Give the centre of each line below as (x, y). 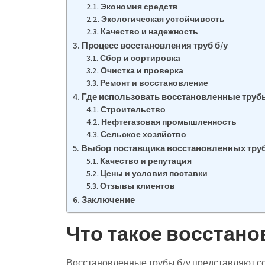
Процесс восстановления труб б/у (155, 45)
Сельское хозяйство (143, 134)
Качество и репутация (146, 161)
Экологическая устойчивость (163, 19)
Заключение (109, 199)
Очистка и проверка (142, 70)
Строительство (133, 109)
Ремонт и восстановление (154, 83)
